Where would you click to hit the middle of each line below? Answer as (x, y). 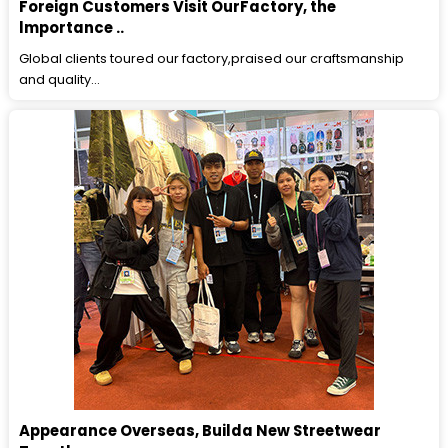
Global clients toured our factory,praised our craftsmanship (212, 59)
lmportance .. (72, 28)
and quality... (60, 80)
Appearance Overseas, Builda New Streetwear (200, 431)
